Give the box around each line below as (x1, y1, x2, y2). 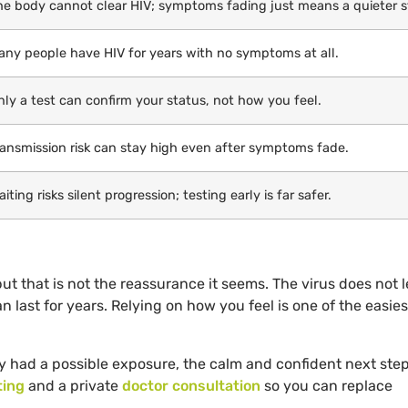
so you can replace (260, 377, 393, 395)
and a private (25, 377, 122, 395)
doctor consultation (122, 377, 260, 395)
